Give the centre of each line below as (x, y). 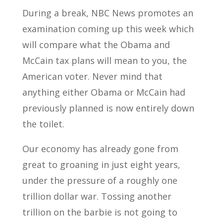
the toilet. (43, 124)
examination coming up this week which (108, 29)
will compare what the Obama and (96, 45)
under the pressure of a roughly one (100, 180)
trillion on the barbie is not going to (100, 212)
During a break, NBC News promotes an (108, 13)
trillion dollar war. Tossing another (97, 196)
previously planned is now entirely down (108, 108)
